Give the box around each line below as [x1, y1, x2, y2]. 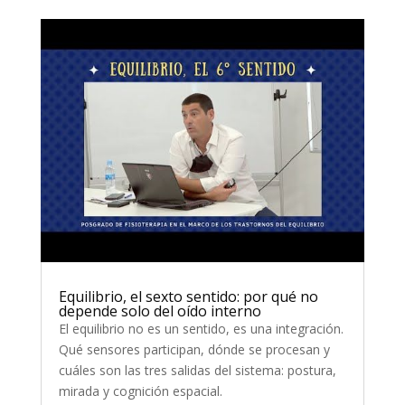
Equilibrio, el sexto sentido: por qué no [58, 286, 318, 306]
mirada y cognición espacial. [58, 381, 222, 400]
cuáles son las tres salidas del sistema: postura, [58, 361, 336, 379]
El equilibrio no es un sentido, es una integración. [58, 319, 344, 337]
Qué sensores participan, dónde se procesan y [58, 340, 330, 358]
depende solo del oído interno [58, 300, 261, 321]
